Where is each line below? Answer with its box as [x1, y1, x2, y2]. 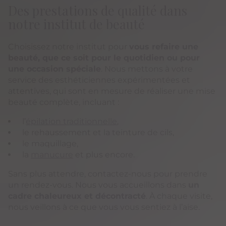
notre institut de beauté [8, 16, 145, 33]
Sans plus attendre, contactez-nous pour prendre [8, 169, 208, 179]
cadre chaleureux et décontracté [8, 191, 146, 201]
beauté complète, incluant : [8, 97, 120, 107]
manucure [31, 150, 74, 160]
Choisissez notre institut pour [8, 42, 130, 52]
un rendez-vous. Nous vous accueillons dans [8, 180, 189, 190]
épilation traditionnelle [26, 117, 118, 127]
